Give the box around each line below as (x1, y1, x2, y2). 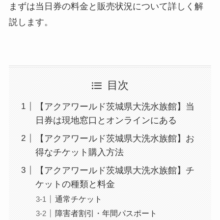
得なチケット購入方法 (35, 147, 124, 157)
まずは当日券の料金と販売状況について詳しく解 (8, 1, 203, 12)
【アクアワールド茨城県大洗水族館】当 (35, 101, 194, 111)
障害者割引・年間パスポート (55, 208, 157, 218)
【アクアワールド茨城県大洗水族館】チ (35, 165, 194, 175)
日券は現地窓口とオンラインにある (35, 115, 177, 125)
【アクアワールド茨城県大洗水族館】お (35, 133, 194, 143)
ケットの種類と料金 (35, 179, 115, 189)
